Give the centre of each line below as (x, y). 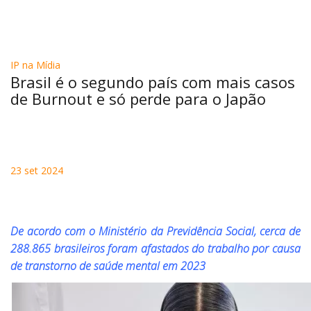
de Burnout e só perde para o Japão (138, 99)
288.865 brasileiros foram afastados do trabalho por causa (155, 249)
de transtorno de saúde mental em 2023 (108, 266)
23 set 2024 (37, 170)
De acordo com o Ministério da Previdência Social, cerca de (155, 231)
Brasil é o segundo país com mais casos (153, 82)
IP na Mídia (35, 65)
